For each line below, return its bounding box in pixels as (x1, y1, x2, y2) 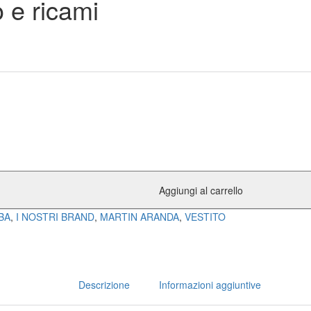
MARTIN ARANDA (100, 210, 179, 224)
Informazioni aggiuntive (158, 278, 261, 292)
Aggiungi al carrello (158, 183, 243, 197)
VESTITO (185, 210, 226, 224)
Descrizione (78, 278, 130, 292)
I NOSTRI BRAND (16, 210, 94, 224)
